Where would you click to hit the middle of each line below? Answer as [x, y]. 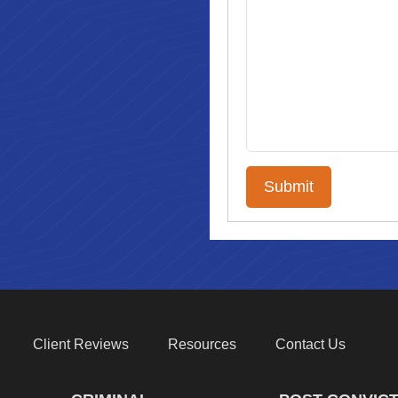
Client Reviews [80, 345]
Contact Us [310, 345]
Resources [202, 345]
